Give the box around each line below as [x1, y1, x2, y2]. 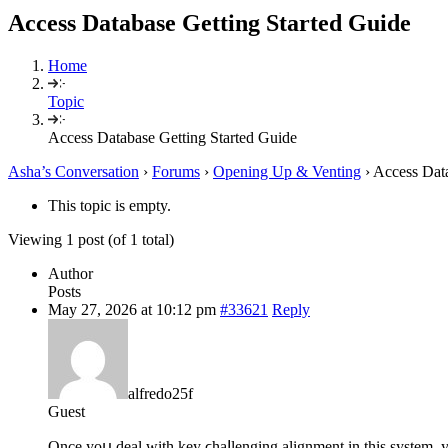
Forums [152, 162, 200, 180]
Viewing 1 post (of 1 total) [8, 230, 174, 248]
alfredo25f [128, 384, 193, 402]
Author [48, 264, 93, 282]
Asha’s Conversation [8, 162, 139, 180]
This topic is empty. [48, 196, 171, 214]
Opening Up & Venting [213, 162, 361, 180]
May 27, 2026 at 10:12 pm [48, 300, 216, 318]
